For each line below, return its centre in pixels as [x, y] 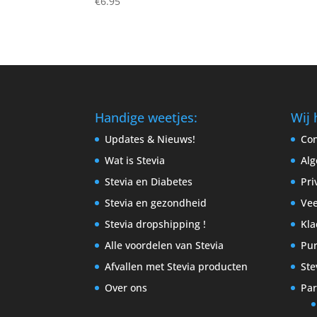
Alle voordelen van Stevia [165, 245]
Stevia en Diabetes [149, 181]
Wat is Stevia [135, 160]
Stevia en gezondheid [156, 202]
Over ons [126, 287]
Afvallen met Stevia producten [177, 266]
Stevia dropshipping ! [156, 224]
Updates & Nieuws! [150, 139]
